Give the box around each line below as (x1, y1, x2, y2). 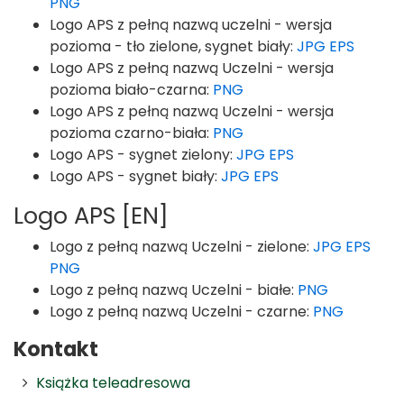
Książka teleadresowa (36, 372, 190, 393)
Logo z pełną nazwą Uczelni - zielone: (50, 236, 313, 257)
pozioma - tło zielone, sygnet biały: (50, 36, 297, 57)
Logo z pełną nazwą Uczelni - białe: (50, 280, 298, 300)
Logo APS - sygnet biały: (50, 166, 221, 187)
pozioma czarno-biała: (50, 123, 213, 143)
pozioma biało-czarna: (50, 79, 213, 100)
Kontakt (14, 335, 98, 363)
